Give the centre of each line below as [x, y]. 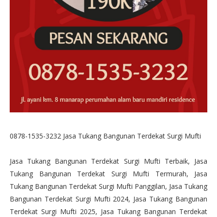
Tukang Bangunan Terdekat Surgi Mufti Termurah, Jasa [108, 174]
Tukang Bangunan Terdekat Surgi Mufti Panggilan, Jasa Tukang [108, 186]
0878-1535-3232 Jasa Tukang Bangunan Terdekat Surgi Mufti [105, 136]
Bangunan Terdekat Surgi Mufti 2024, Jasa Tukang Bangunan [108, 199]
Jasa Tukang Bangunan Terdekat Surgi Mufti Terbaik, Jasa [108, 161]
